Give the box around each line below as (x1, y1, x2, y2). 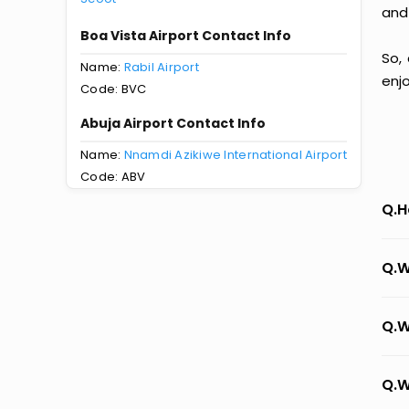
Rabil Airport (123, 58, 199, 76)
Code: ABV (80, 168, 146, 185)
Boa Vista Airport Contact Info (80, 26, 291, 45)
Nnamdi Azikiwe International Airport (123, 146, 347, 163)
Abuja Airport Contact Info (80, 114, 266, 132)
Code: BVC (80, 80, 147, 98)
